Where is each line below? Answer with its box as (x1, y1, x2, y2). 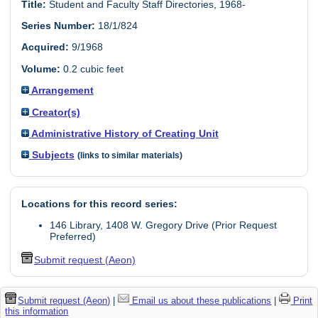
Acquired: (21, 41, 69, 53)
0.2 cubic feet (60, 62, 124, 75)
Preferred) (49, 231, 96, 243)
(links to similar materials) (77, 151, 182, 160)
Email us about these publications (129, 295, 272, 306)
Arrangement (28, 84, 94, 97)
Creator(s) (28, 106, 80, 118)
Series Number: (21, 20, 95, 32)
